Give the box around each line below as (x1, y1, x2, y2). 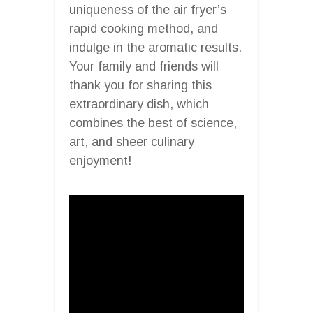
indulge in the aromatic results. (69, 40, 242, 54)
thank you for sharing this (69, 78, 212, 92)
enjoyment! (69, 153, 131, 168)
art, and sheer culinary (69, 134, 194, 149)
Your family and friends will (69, 59, 219, 73)
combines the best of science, (69, 115, 237, 130)
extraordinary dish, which (69, 96, 209, 111)
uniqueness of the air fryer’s (69, 2, 226, 17)
